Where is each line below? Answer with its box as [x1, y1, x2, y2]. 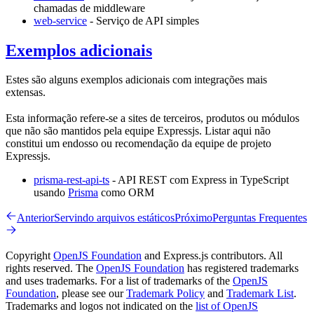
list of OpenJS [196, 300, 258, 313]
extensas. [6, 86, 46, 99]
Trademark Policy [126, 287, 205, 300]
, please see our [56, 287, 126, 300]
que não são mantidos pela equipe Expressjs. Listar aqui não [6, 125, 271, 137]
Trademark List [226, 287, 294, 300]
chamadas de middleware [34, 1, 145, 14]
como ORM [98, 186, 154, 199]
